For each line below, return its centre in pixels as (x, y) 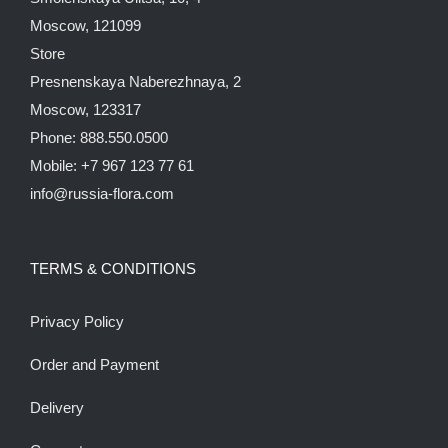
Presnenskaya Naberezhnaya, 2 (135, 81)
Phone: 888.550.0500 (99, 137)
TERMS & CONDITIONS (113, 268)
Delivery (57, 407)
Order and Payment (94, 364)
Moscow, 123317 (85, 109)
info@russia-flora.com (102, 193)
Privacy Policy (77, 321)
